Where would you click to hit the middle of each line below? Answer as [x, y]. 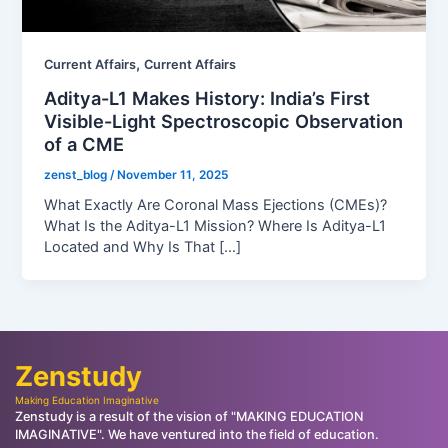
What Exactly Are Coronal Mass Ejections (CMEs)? [216, 205]
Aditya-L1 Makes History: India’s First [207, 97]
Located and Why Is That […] [143, 247]
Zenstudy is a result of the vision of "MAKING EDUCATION [189, 416]
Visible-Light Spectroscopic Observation [224, 120]
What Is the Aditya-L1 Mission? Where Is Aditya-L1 [215, 226]
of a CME [84, 143]
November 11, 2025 [173, 174]
